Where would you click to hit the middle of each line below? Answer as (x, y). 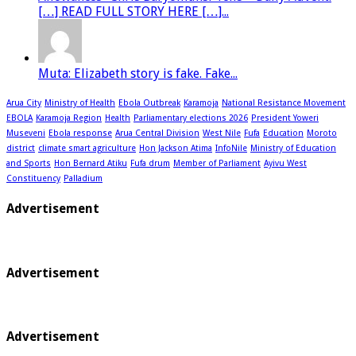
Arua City (24, 103)
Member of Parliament (217, 163)
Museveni (26, 133)
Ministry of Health (80, 103)
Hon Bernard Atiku (91, 163)
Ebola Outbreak (149, 103)
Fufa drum (150, 163)
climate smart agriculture (87, 148)
